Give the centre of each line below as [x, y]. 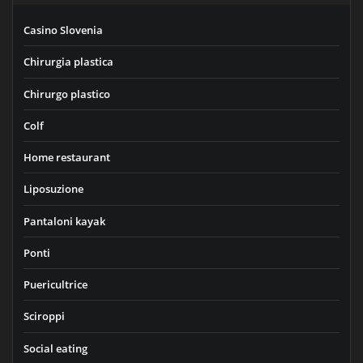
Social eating [56, 348]
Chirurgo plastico [67, 94]
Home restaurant [67, 158]
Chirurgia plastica [68, 62]
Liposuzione [53, 189]
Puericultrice [56, 285]
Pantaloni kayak [64, 221]
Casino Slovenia [63, 30]
